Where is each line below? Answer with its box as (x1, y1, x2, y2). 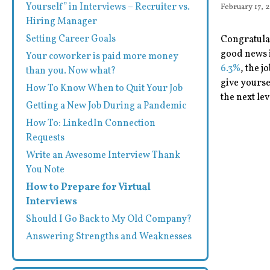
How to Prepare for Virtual (26, 181, 151, 194)
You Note (26, 163, 64, 177)
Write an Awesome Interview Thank (26, 149, 180, 162)
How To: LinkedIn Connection (26, 117, 155, 130)
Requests (26, 131, 64, 145)
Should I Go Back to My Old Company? (26, 213, 192, 226)
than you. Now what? (26, 64, 116, 78)
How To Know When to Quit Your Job (26, 82, 183, 95)
